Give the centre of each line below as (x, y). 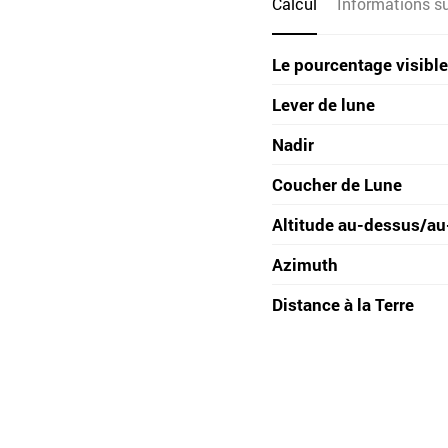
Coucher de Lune (337, 184)
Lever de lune (323, 104)
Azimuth (305, 264)
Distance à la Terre (343, 304)
